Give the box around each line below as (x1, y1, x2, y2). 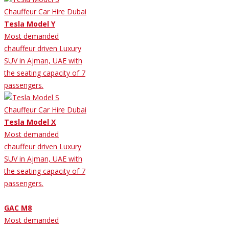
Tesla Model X (4, 117, 56, 127)
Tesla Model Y (4, 18, 55, 29)
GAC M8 (4, 202, 32, 213)
